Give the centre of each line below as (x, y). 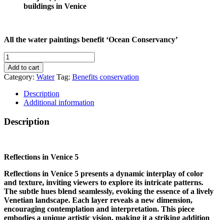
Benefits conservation (106, 77)
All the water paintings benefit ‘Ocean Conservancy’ (91, 39)
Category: (20, 77)
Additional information (59, 102)
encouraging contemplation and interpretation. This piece (99, 209)
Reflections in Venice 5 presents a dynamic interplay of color (104, 174)
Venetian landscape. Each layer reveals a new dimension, (98, 200)
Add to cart (24, 67)
